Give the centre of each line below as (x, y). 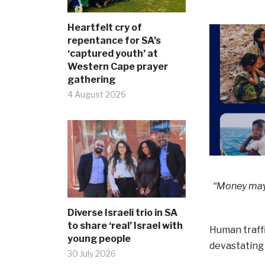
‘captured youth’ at (112, 54)
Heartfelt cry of (104, 28)
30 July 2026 (91, 254)
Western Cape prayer (117, 67)
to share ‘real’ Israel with (125, 226)
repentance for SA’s (114, 41)
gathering (91, 80)
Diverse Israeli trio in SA (122, 213)
